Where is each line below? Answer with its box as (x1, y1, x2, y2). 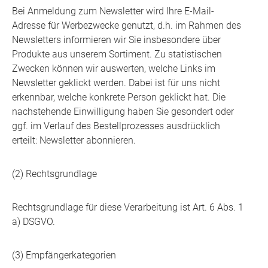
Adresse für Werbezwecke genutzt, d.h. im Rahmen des (12, 20, 241, 32)
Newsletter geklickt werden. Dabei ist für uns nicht (12, 77, 220, 89)
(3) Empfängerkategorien (12, 249, 116, 261)
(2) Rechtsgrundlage (12, 168, 97, 180)
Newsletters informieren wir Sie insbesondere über (12, 34, 221, 46)
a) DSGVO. (12, 216, 55, 228)
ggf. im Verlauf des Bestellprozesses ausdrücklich (12, 120, 220, 132)
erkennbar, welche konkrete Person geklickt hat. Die (12, 92, 226, 103)
